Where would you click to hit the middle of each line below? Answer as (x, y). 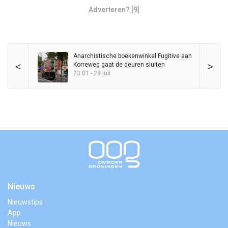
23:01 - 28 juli (92, 73)
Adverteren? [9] (114, 9)
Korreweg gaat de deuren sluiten (119, 64)
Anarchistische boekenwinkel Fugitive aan (133, 56)
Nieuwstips (25, 202)
